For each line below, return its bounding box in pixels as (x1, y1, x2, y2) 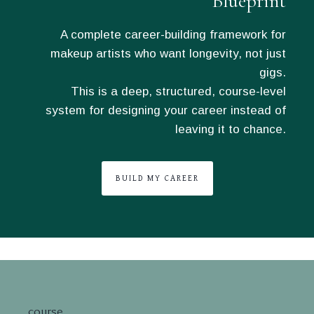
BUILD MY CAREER (115, 174, 199, 183)
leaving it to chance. (175, 123, 286, 136)
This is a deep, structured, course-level (71, 85, 286, 98)
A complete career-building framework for (60, 28, 286, 41)
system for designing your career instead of (46, 104, 286, 117)
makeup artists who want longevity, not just (50, 47, 286, 60)
